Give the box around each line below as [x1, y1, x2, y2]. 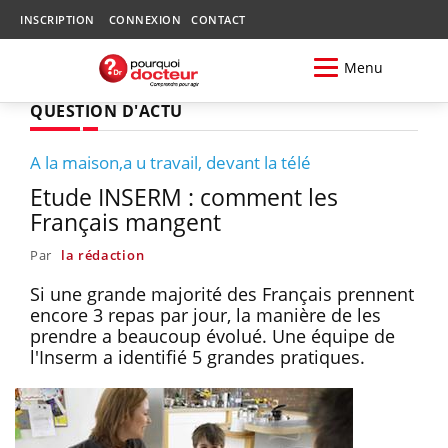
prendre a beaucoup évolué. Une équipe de [30, 323, 395, 348]
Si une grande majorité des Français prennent [30, 281, 414, 306]
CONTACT [191, 12, 246, 27]
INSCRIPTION [20, 12, 95, 27]
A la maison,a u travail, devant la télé [30, 150, 311, 174]
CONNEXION [108, 12, 181, 27]
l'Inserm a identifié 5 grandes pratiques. [30, 344, 370, 369]
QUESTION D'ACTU [30, 99, 183, 122]
